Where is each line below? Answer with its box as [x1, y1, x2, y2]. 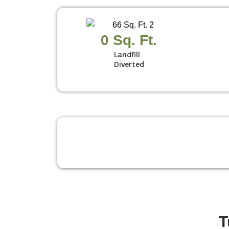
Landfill [113, 50, 140, 60]
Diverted [113, 59, 144, 70]
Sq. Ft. [113, 32, 157, 49]
